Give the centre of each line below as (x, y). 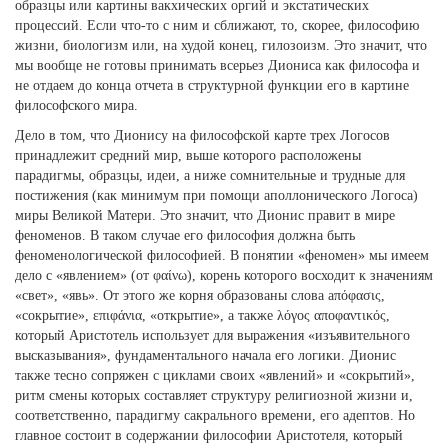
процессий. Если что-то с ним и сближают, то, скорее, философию (217, 26)
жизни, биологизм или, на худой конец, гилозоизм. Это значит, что (221, 46)
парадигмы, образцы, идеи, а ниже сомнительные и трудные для (210, 176)
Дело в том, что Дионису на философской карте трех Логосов (202, 136)
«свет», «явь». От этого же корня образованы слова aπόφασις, (200, 296)
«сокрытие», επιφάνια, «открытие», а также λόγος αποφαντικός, (202, 316)
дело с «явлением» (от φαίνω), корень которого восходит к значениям (224, 276)
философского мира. (76, 106)
